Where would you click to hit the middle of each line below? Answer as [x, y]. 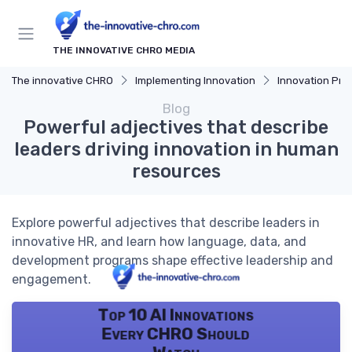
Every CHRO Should [176, 334]
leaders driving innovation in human [176, 150]
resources [176, 172]
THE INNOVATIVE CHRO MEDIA [124, 51]
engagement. [51, 280]
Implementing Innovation [195, 81]
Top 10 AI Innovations [176, 315]
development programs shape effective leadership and [172, 261]
